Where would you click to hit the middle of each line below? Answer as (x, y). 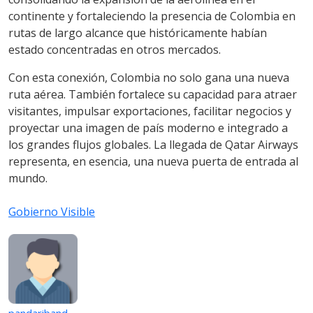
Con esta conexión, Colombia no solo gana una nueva (149, 77)
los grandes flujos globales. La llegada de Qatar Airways (153, 144)
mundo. (28, 178)
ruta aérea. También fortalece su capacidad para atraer (153, 94)
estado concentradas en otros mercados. (115, 49)
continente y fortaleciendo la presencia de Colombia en (152, 16)
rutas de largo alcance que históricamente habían (138, 32)
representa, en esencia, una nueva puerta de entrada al (153, 161)
